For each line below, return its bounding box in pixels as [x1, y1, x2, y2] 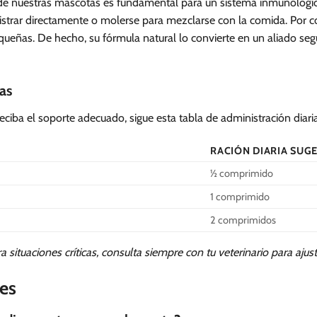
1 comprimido [210, 190, 270, 204]
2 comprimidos [210, 214, 277, 227]
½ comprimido [210, 167, 274, 180]
